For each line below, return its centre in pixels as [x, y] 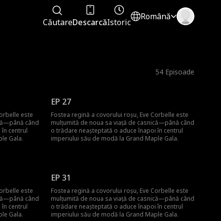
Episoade [180, 72]
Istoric [119, 22]
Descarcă [90, 22]
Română [156, 16]
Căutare [58, 22]
